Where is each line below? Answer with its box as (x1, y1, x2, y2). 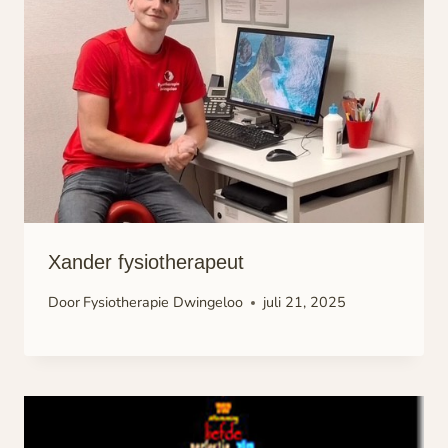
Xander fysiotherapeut (48, 250, 244, 273)
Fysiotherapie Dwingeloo (83, 292, 244, 313)
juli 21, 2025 (263, 292, 347, 313)
